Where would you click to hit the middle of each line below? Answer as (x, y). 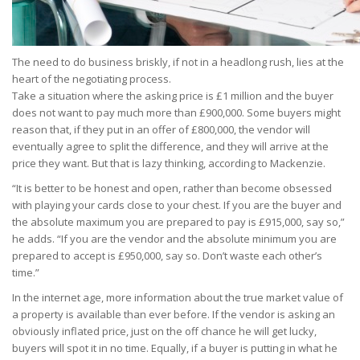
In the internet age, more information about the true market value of (178, 297)
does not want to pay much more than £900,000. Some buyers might (176, 112)
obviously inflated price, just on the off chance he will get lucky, (164, 331)
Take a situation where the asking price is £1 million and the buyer (173, 95)
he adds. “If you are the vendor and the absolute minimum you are (174, 238)
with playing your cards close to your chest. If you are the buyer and (177, 205)
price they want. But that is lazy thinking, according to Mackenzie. (169, 163)
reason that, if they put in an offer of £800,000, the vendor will (161, 129)
